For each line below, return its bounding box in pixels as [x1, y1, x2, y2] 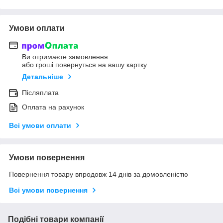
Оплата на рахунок [22, 103, 84, 111]
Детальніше [22, 73, 63, 81]
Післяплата [22, 89, 59, 97]
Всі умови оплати [9, 121, 71, 130]
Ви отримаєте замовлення [22, 53, 108, 61]
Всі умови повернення [9, 186, 88, 195]
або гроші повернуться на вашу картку [22, 61, 147, 69]
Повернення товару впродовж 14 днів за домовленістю [9, 170, 188, 179]
